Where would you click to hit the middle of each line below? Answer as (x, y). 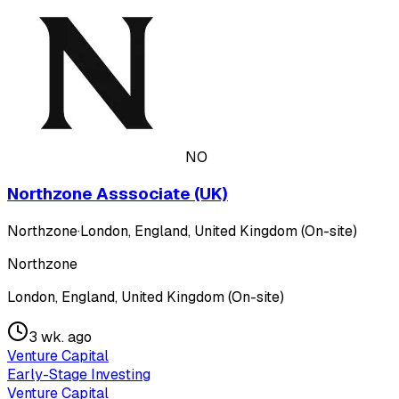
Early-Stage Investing (79, 374)
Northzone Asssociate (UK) (118, 194)
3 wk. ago (60, 337)
